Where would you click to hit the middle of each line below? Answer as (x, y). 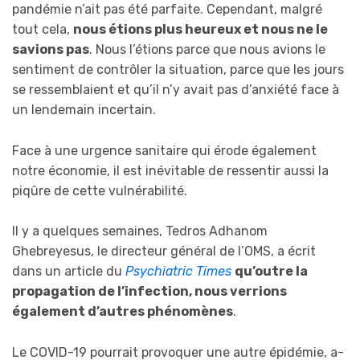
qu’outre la (271, 272)
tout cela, (43, 29)
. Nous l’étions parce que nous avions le (207, 49)
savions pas (51, 49)
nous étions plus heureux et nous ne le (200, 29)
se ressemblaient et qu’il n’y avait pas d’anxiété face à (176, 89)
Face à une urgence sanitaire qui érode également (164, 150)
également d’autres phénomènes (123, 312)
